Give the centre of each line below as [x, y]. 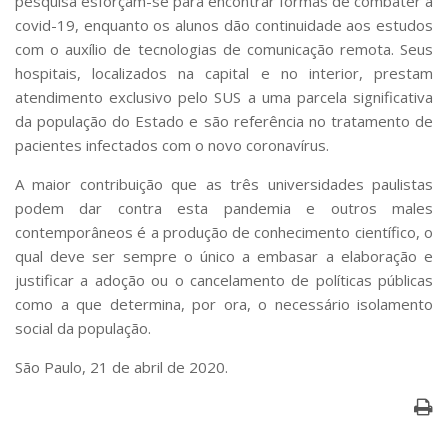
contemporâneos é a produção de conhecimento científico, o [224, 231]
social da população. [83, 327]
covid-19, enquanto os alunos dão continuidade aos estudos [224, 24]
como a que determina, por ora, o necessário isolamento [224, 303]
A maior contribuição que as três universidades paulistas [224, 183]
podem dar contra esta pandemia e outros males [224, 207]
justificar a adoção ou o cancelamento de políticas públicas [224, 279]
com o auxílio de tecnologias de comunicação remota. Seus [224, 48]
